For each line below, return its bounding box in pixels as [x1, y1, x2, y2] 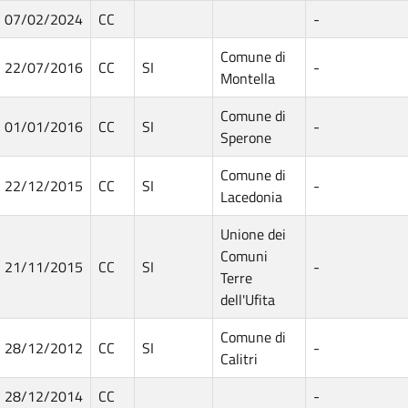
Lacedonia [220, 185, 282, 208]
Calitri [220, 347, 258, 370]
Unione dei [220, 222, 286, 245]
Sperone [220, 126, 271, 148]
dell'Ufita [220, 288, 275, 311]
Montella [220, 66, 275, 89]
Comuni [220, 244, 268, 267]
